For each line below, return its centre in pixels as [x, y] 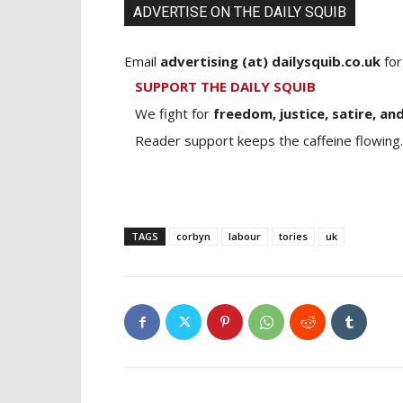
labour [245, 237]
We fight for [174, 114]
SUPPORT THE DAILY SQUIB [225, 87]
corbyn [193, 237]
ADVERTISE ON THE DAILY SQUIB [240, 13]
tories [293, 237]
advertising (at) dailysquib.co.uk [270, 62]
